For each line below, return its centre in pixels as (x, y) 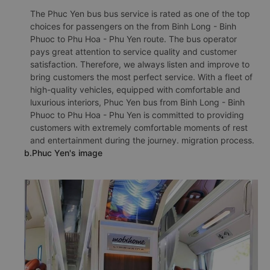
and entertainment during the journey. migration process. (142, 140)
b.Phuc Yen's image (63, 153)
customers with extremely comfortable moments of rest (139, 127)
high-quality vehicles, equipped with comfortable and (135, 89)
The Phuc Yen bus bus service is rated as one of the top (140, 14)
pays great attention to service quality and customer (133, 52)
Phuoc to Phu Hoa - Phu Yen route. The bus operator (133, 39)
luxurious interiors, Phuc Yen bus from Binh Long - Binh (137, 102)
